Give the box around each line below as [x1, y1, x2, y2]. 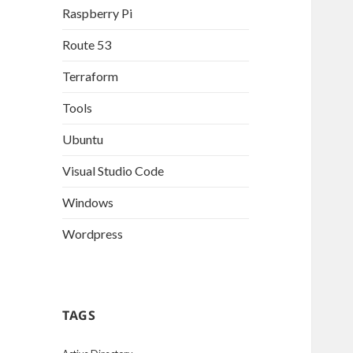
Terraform [62, 69, 119, 84]
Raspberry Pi [62, 6, 133, 21]
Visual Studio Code [62, 163, 165, 179]
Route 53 [62, 37, 112, 53]
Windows [62, 195, 114, 210]
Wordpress [62, 226, 124, 242]
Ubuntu [62, 132, 104, 147]
